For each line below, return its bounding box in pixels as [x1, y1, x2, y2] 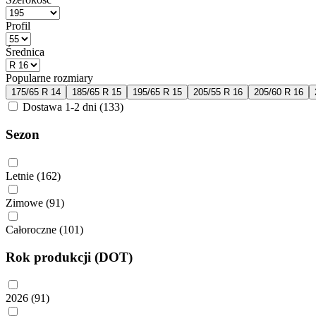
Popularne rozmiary [6, 72, 93, 85]
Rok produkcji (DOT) [6, 249, 133, 265]
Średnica [6, 46, 44, 59]
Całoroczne [6, 223, 56, 236]
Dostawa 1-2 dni [23, 101, 97, 114]
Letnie [6, 169, 34, 182]
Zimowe [6, 196, 43, 209]
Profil [6, 20, 30, 32]
